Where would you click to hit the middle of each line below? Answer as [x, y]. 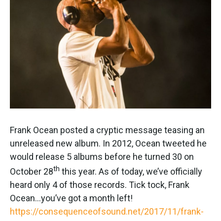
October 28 [32, 171]
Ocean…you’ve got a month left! [71, 198]
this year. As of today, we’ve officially [131, 171]
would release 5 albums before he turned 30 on [102, 157]
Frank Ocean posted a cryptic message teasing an [107, 130]
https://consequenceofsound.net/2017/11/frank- [107, 211]
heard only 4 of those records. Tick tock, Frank [100, 185]
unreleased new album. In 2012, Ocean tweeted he [108, 143]
